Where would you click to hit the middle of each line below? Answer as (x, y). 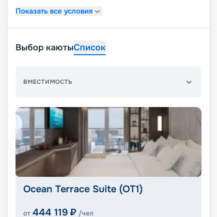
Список (90, 48)
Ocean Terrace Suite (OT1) (83, 189)
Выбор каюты (45, 48)
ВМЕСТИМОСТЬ (48, 82)
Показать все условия (54, 11)
